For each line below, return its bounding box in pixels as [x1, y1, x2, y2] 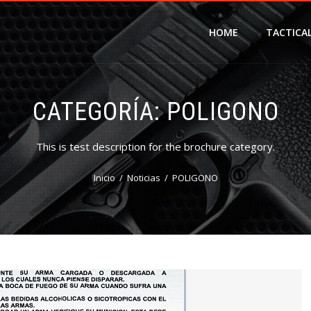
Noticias [126, 171, 160, 184]
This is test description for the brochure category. [36, 140, 275, 153]
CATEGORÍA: [32, 97, 167, 126]
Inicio [93, 171, 115, 184]
